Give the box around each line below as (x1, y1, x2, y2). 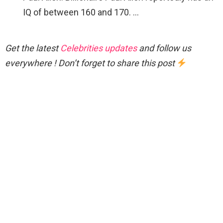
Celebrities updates (60, 43, 137, 54)
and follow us (137, 43, 191, 54)
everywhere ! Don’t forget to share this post (5, 58, 177, 69)
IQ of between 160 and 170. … (23, 7, 139, 18)
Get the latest (5, 43, 60, 54)
